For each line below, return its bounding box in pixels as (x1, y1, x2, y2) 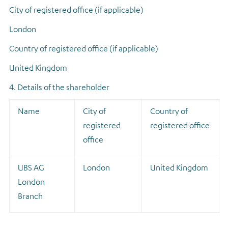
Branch (17, 191, 43, 201)
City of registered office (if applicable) (9, 5, 144, 15)
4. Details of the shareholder (9, 82, 109, 92)
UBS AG (17, 162, 44, 173)
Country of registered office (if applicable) (9, 43, 158, 53)
